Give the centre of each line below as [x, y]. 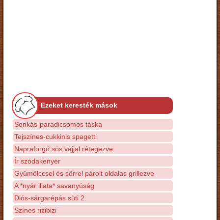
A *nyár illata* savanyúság [54, 185]
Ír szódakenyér [37, 161]
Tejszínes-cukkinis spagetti [55, 136]
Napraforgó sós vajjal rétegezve [64, 149]
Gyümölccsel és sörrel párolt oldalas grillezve [84, 173]
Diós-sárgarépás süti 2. [50, 198]
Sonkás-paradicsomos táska [58, 124]
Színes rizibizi [35, 210]
